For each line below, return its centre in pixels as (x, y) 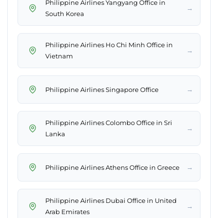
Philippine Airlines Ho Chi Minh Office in (109, 45)
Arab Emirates (67, 212)
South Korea (65, 14)
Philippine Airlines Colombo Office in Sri (109, 123)
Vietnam (59, 56)
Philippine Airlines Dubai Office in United (111, 201)
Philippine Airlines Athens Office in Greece (112, 167)
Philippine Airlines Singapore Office (102, 89)
